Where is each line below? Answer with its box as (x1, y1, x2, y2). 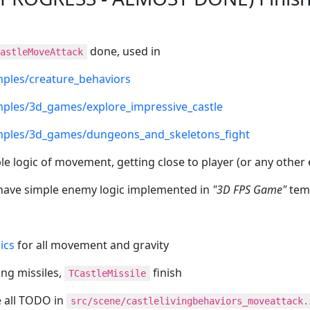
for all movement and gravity (15, 237, 169, 253)
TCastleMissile (69, 268, 146, 280)
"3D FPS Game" (212, 182, 286, 198)
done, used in (87, 44, 161, 60)
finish (150, 265, 182, 281)
